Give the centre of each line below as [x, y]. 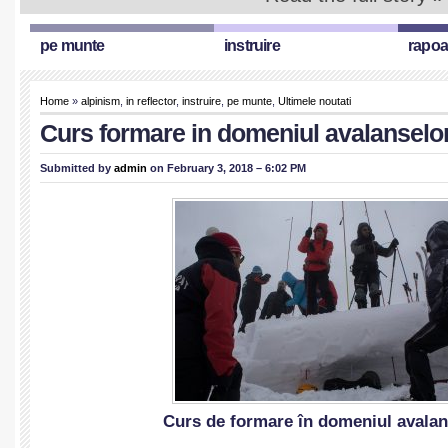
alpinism [100, 101]
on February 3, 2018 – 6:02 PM [226, 168]
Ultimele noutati [314, 101]
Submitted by [77, 168]
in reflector [151, 101]
